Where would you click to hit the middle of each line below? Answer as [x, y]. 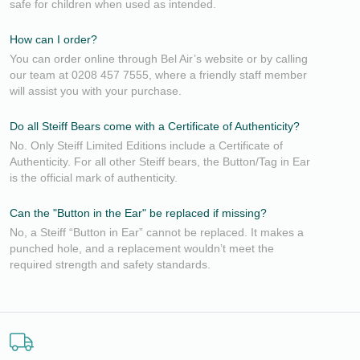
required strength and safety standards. [110, 265]
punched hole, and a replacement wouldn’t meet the [142, 249]
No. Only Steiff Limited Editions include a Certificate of [146, 146]
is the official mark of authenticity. [94, 178]
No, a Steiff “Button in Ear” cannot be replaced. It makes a [157, 233]
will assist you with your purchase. [96, 91]
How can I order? [53, 40]
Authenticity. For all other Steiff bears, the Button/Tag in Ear [160, 162]
